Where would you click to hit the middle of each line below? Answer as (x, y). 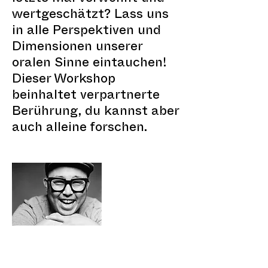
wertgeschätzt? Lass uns (90, 16)
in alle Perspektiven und (86, 32)
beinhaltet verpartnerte (86, 97)
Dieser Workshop (64, 80)
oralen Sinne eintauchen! (89, 64)
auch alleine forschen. (80, 129)
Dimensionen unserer (77, 48)
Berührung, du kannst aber (95, 113)
